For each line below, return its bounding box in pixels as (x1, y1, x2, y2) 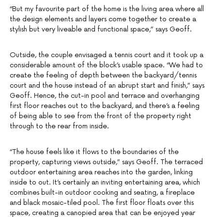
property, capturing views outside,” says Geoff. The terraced (10, 158, 203, 167)
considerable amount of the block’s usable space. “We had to (10, 61, 203, 70)
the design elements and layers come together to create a (10, 15, 196, 24)
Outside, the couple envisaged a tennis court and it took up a (10, 51, 203, 60)
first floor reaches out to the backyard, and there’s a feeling (10, 102, 200, 110)
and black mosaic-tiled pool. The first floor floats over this (10, 199, 194, 207)
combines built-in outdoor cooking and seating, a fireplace (10, 188, 195, 197)
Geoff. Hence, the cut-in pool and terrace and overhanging (10, 92, 200, 100)
